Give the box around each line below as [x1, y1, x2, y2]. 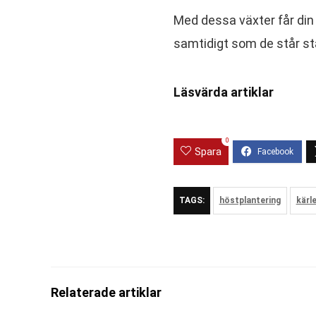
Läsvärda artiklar [173, 85, 274, 100]
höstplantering [219, 195, 281, 206]
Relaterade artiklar [51, 285, 162, 300]
